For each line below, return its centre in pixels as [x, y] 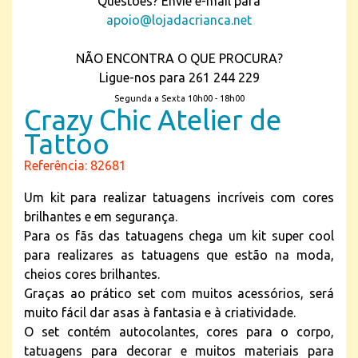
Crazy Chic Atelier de [153, 120]
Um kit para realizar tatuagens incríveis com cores [179, 197]
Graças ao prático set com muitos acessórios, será [179, 293]
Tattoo [67, 144]
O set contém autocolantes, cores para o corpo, [179, 332]
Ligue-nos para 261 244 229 [179, 78]
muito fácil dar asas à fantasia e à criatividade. [160, 312]
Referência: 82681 [75, 165]
